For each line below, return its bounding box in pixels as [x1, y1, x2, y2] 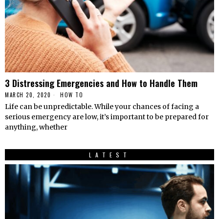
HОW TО [60, 91, 83, 99]
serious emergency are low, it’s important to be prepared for [5, 112, 209, 122]
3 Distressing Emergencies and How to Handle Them [5, 76, 197, 90]
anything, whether [5, 123, 67, 132]
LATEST [88, 151, 131, 159]
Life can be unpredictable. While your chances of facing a [5, 102, 199, 111]
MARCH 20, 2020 [5, 91, 51, 99]
